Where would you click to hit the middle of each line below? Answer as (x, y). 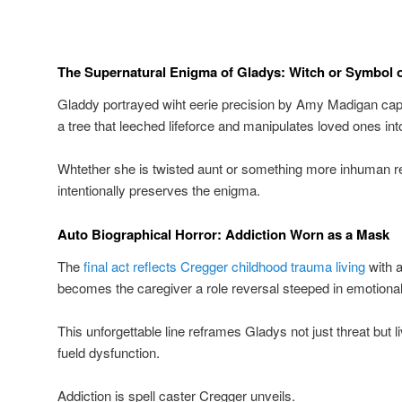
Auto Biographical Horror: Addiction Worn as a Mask (223, 234)
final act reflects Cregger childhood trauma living (224, 266)
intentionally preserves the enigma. (159, 190)
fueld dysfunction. (109, 353)
